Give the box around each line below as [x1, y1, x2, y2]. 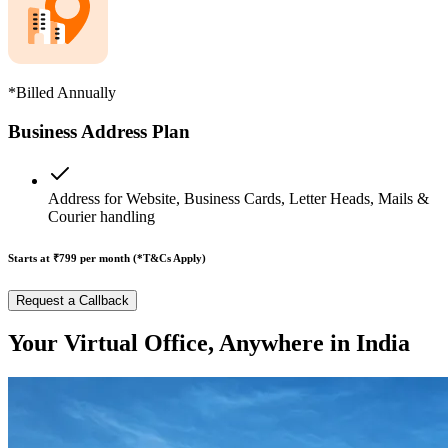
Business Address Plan [8, 120, 190, 142]
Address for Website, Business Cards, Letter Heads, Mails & [48, 189, 429, 207]
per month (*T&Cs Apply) [80, 251, 206, 264]
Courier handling [48, 207, 155, 225]
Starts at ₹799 [8, 251, 80, 264]
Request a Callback [16, 292, 129, 308]
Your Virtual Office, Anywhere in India [8, 330, 410, 357]
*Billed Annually [8, 84, 116, 102]
